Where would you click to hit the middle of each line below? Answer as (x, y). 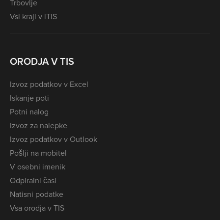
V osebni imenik (38, 167)
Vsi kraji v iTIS (33, 16)
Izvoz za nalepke (39, 125)
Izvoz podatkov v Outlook (54, 139)
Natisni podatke (37, 194)
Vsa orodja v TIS (37, 208)
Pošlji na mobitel (38, 153)
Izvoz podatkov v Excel (49, 84)
